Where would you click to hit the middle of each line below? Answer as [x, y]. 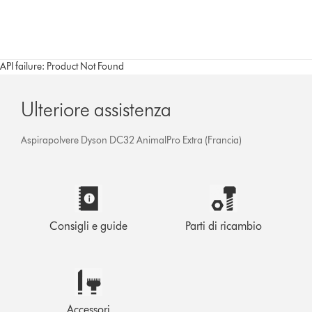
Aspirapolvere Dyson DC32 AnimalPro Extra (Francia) [132, 140]
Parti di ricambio [223, 226]
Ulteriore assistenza [96, 109]
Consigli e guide [89, 226]
